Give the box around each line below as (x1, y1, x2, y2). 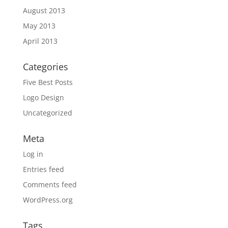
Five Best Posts (22, 77, 73, 87)
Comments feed (22, 180, 77, 189)
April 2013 (22, 36, 58, 46)
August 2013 (22, 6, 65, 15)
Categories (22, 61, 68, 73)
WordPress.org (22, 195, 73, 205)
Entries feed (22, 164, 64, 174)
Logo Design (22, 93, 64, 102)
